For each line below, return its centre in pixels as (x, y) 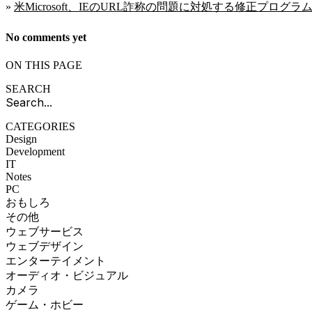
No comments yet (46, 38)
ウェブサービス (45, 231)
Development (35, 151)
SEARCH (28, 88)
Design (21, 139)
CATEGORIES (40, 126)
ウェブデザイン (45, 246)
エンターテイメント (56, 260)
